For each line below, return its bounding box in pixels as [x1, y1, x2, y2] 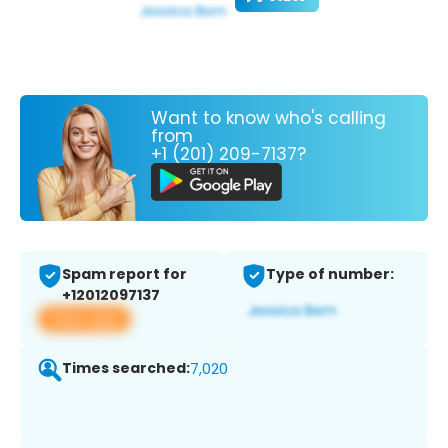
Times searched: [62, 358, 190, 379]
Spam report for [62, 264, 187, 285]
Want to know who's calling [151, 105, 386, 130]
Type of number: [266, 264, 394, 285]
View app [50, 308, 119, 330]
